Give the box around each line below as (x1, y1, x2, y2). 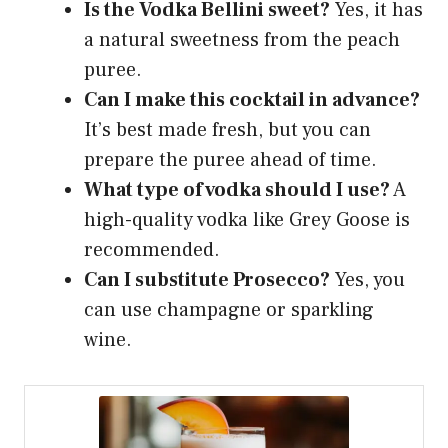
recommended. (84, 236, 220, 263)
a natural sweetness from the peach (84, 26, 400, 53)
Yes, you (330, 266, 405, 293)
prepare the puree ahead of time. (84, 146, 377, 173)
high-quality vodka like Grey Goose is (84, 206, 410, 233)
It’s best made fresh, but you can (84, 116, 371, 143)
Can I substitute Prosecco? (84, 266, 330, 293)
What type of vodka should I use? (84, 176, 390, 203)
